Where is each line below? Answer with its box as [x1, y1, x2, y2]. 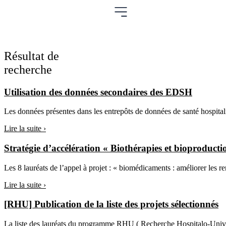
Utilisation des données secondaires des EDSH [4, 86, 192, 97]
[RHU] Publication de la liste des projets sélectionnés [4, 199, 218, 210]
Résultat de [4, 49, 59, 63]
